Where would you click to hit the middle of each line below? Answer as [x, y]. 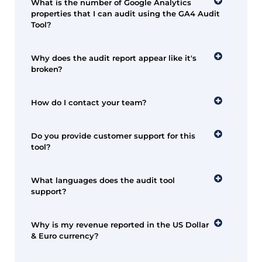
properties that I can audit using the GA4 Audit [125, 13]
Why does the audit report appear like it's [114, 58]
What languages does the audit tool [103, 180]
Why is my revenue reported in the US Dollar [120, 225]
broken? [47, 69]
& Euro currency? [65, 236]
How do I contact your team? [89, 102]
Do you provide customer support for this [113, 136]
